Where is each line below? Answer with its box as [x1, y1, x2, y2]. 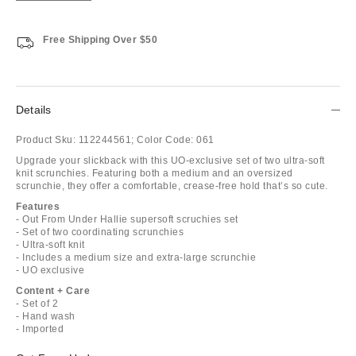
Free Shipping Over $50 [43, 33, 157, 45]
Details [16, 103, 52, 116]
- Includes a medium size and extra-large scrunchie [16, 251, 256, 263]
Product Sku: [16, 133, 75, 145]
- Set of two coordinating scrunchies [16, 226, 184, 238]
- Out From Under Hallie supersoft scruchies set [16, 213, 238, 225]
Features [16, 200, 60, 212]
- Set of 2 [16, 297, 58, 309]
